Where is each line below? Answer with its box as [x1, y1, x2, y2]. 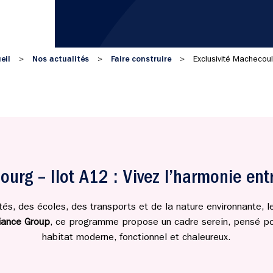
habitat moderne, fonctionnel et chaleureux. [42, 233, 231, 243]
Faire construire [110, 55, 171, 64]
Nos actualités [32, 55, 89, 64]
